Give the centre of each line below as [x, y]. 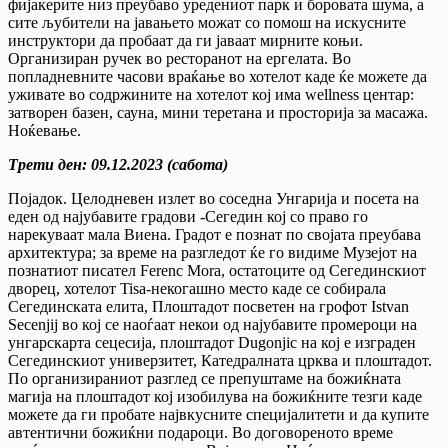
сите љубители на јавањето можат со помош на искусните [207, 22]
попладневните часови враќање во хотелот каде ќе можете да [217, 76]
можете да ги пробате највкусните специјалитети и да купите [218, 414]
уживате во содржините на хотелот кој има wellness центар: [211, 94]
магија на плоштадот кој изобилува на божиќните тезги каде [215, 396]
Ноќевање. [44, 130]
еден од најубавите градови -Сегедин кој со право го [188, 216]
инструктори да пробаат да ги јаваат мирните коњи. [185, 40]
